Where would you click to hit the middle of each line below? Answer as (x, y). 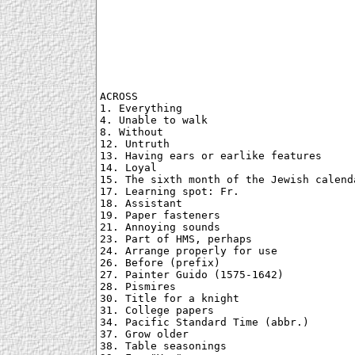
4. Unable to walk (154, 120)
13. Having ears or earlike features (211, 156)
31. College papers (157, 311)
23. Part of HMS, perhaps (176, 239)
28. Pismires (138, 287)
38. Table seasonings (163, 346)
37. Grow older (144, 334)
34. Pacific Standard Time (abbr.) (204, 323)
